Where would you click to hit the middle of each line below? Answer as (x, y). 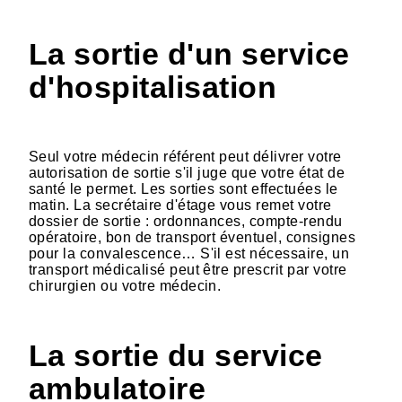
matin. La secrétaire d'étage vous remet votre (180, 205)
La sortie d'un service (189, 54)
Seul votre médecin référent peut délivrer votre (185, 156)
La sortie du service (176, 355)
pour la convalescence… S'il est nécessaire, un (189, 253)
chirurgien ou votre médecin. (125, 285)
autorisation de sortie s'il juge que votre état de (187, 172)
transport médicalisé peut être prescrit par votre (188, 269)
